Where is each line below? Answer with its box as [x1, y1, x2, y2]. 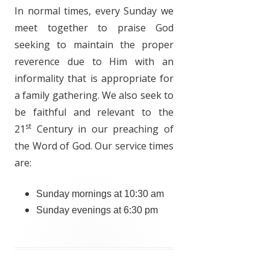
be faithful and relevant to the [14, 105, 174, 119]
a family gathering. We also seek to [14, 89, 174, 102]
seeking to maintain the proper [14, 38, 174, 52]
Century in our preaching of [31, 122, 174, 136]
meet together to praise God [14, 21, 174, 35]
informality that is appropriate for [14, 72, 174, 86]
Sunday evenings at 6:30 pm [36, 205, 158, 216]
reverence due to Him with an [14, 55, 174, 69]
